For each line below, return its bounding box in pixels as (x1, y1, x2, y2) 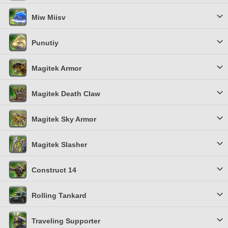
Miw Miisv (32, 13, 66, 21)
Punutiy (32, 39, 59, 47)
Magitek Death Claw (32, 90, 100, 98)
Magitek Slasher (32, 140, 87, 149)
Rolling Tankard (32, 191, 87, 199)
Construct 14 (32, 166, 76, 174)
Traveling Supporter (32, 217, 100, 225)
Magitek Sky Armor (32, 115, 96, 123)
